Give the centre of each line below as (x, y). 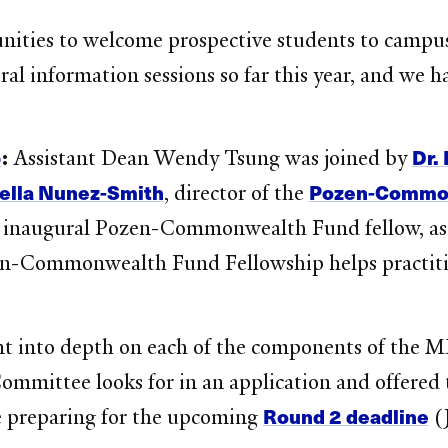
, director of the (236, 193)
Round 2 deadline (345, 415)
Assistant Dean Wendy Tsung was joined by (210, 158)
